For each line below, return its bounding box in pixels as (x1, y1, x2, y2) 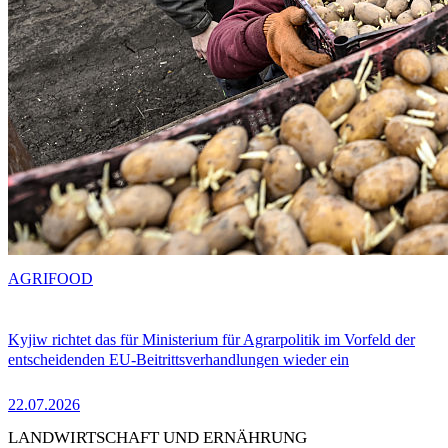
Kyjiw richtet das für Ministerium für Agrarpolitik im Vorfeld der (8, 330, 415, 348)
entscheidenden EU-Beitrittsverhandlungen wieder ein (8, 350, 349, 368)
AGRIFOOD (8, 269, 93, 287)
